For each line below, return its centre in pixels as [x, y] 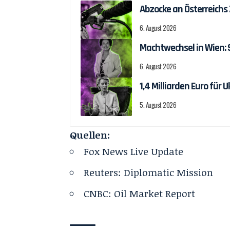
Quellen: [90, 135]
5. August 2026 [158, 105]
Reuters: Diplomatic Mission [149, 172]
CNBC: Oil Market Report [140, 193]
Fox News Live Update [134, 151]
